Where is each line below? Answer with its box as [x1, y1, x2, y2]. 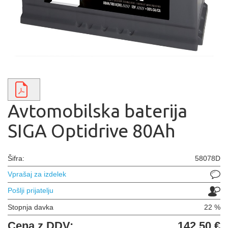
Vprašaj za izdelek [8, 170, 66, 178]
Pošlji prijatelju [8, 186, 53, 195]
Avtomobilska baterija [8, 100, 187, 121]
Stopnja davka [8, 203, 53, 211]
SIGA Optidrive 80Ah [8, 120, 176, 141]
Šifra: [8, 154, 24, 162]
